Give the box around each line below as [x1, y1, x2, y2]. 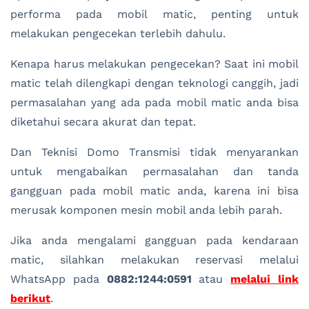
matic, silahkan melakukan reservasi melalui [10, 252, 299, 266]
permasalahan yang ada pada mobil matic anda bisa [10, 95, 299, 109]
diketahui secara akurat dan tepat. [10, 114, 196, 128]
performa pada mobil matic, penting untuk [10, 7, 299, 21]
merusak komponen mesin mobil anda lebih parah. [10, 203, 282, 217]
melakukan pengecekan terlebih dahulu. [10, 26, 226, 40]
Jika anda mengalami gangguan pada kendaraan [10, 233, 299, 247]
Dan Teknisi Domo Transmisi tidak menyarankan [10, 145, 299, 159]
